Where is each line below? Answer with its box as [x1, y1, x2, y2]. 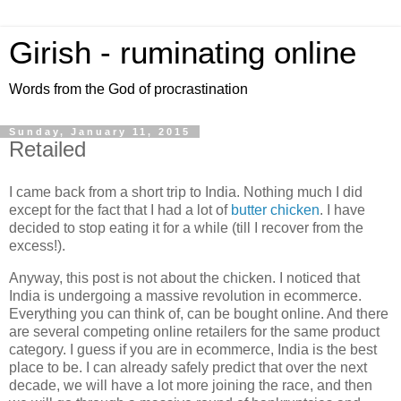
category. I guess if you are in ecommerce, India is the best [9, 341, 377, 357]
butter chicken [231, 201, 320, 218]
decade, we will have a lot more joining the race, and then [9, 377, 372, 393]
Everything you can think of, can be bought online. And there [9, 305, 388, 321]
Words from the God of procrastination [9, 81, 248, 97]
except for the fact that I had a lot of [9, 201, 231, 218]
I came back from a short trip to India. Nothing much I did [9, 183, 363, 200]
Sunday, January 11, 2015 [9, 126, 191, 137]
